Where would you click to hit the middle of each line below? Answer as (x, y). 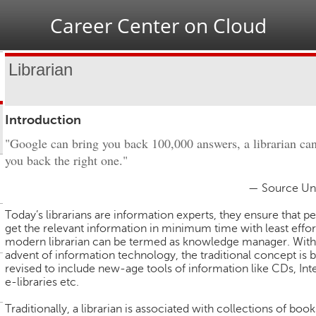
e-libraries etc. (42, 282)
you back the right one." (66, 160)
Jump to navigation (158, 8)
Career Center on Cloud (158, 25)
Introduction (43, 120)
